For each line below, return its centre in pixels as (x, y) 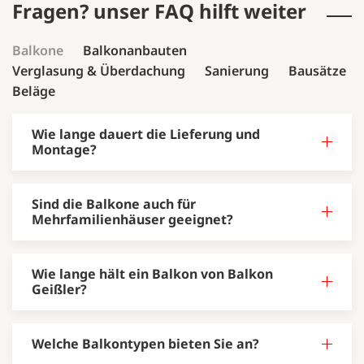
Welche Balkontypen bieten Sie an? (145, 343)
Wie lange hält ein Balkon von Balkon (152, 273)
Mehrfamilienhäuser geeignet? (132, 219)
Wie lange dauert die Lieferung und (146, 134)
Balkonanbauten (135, 50)
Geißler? (59, 289)
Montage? (64, 149)
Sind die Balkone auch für (114, 204)
